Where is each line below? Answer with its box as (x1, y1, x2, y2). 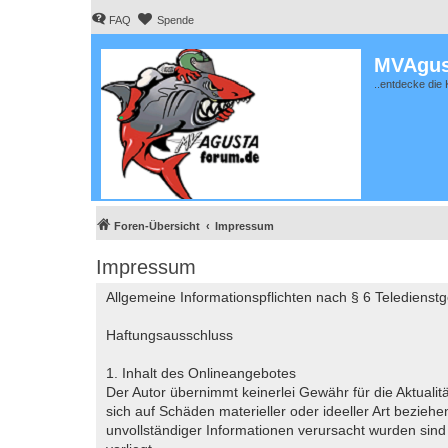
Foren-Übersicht (114, 220, 200, 232)
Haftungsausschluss (106, 327, 233, 343)
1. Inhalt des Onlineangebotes (106, 365, 296, 381)
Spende (157, 14, 194, 26)
